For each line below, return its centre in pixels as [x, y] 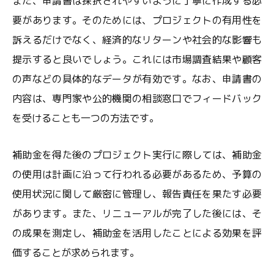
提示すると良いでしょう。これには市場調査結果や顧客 [137, 59]
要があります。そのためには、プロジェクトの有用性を [137, 20]
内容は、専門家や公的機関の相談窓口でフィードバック [137, 98]
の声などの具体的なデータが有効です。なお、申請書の [137, 79]
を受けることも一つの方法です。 [86, 118]
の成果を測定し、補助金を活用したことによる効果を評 [137, 233]
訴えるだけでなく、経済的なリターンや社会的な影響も [137, 40]
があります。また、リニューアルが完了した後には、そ [137, 213]
